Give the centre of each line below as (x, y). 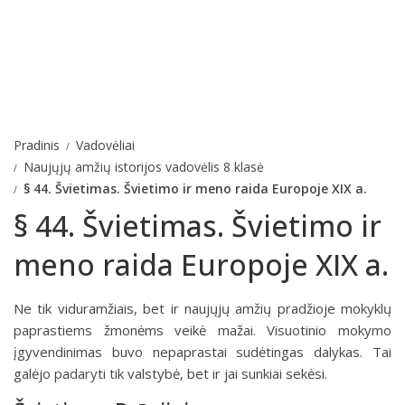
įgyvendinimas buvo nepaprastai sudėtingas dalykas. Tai (202, 352)
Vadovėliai (105, 145)
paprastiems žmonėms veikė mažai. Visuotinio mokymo (202, 330)
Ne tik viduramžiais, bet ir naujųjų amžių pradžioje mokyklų (202, 308)
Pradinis (37, 145)
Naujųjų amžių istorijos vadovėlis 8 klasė (144, 167)
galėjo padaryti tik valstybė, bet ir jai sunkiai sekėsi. (170, 373)
